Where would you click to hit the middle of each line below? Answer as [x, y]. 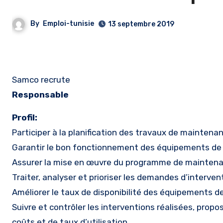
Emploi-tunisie [68, 24]
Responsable [40, 95]
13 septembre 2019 [141, 24]
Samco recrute [41, 80]
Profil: [25, 117]
